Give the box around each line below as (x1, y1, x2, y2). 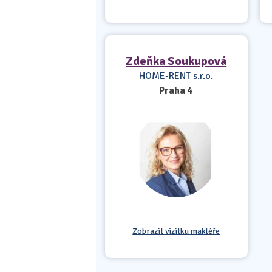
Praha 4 (159, 84, 194, 97)
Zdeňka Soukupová (126, 53, 227, 69)
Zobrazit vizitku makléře (132, 226, 220, 236)
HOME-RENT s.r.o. (139, 70, 214, 82)
